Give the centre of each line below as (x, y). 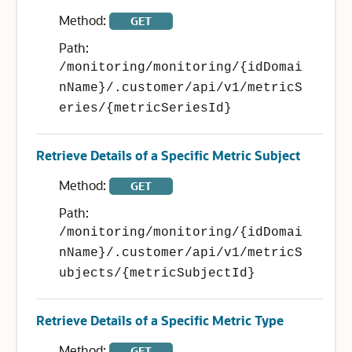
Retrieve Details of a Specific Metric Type (160, 320)
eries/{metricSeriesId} (145, 108)
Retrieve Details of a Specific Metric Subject (168, 155)
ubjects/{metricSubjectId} (157, 273)
